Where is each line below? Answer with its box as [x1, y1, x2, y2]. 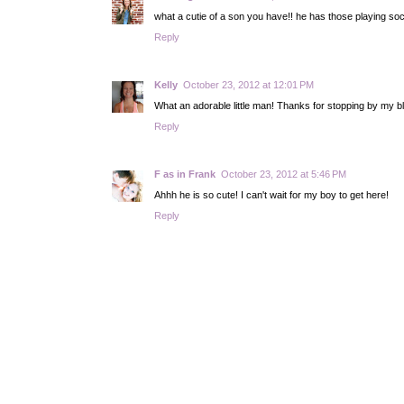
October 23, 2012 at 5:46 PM [221, 168, 346, 179]
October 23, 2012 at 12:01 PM [183, 79, 314, 91]
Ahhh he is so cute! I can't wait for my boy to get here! [154, 188, 389, 200]
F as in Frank [154, 168, 216, 179]
